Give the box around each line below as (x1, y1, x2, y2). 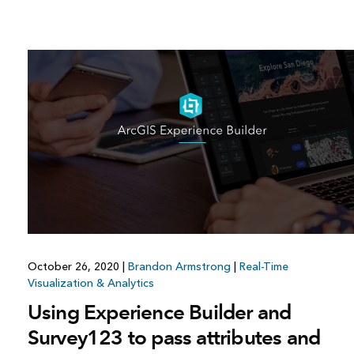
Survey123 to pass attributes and (27, 325, 321, 351)
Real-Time (239, 260, 288, 274)
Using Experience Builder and (27, 299, 292, 326)
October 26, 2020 (27, 260, 122, 274)
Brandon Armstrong (127, 260, 231, 274)
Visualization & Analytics (27, 277, 154, 291)
